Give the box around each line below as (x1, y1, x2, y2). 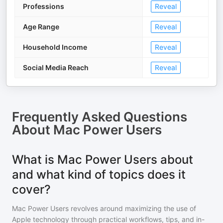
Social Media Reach (23, 63, 89, 72)
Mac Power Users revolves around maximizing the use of (12, 204, 196, 213)
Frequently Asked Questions (12, 109, 187, 124)
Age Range (23, 22, 59, 31)
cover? (12, 182, 51, 197)
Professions (23, 2, 64, 10)
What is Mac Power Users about (12, 152, 193, 167)
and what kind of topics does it (12, 167, 186, 182)
